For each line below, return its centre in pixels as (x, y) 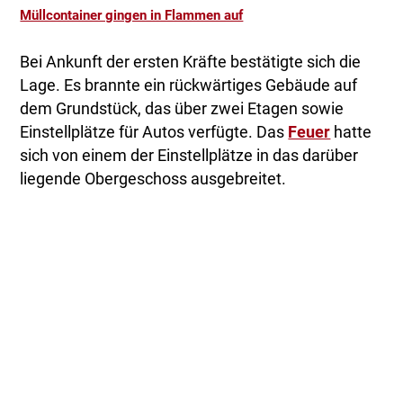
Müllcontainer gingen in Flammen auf (132, 16)
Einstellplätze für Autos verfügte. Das (154, 133)
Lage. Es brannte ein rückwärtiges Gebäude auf (189, 86)
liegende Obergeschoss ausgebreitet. (153, 179)
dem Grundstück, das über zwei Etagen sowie (182, 109)
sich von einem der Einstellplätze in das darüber (189, 156)
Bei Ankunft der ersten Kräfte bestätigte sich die (191, 63)
